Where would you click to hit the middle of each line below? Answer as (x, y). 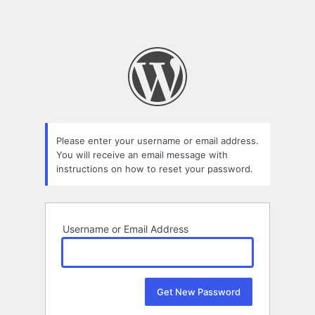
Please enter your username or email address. (157, 140)
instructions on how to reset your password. (155, 168)
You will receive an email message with (142, 154)
